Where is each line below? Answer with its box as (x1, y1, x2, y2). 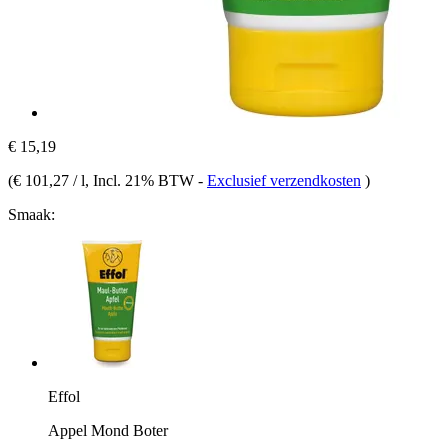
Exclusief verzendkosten (207, 171, 361, 189)
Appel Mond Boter (48, 421, 168, 439)
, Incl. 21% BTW (85, 171, 198, 189)
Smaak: (8, 205, 55, 223)
